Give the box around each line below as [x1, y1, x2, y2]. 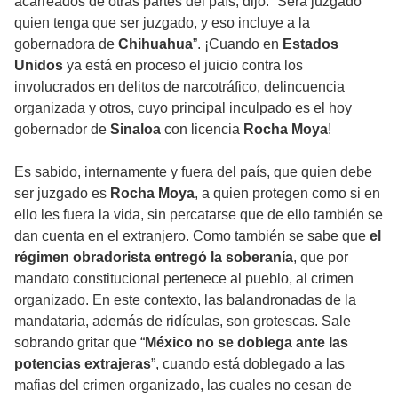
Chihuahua [118, 36, 193, 52]
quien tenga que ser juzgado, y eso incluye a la [14, 15, 310, 31]
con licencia [161, 122, 240, 138]
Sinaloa [110, 122, 161, 138]
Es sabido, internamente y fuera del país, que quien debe [14, 164, 372, 180]
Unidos [14, 58, 63, 74]
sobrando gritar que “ [14, 335, 145, 351]
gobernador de [14, 122, 110, 138]
